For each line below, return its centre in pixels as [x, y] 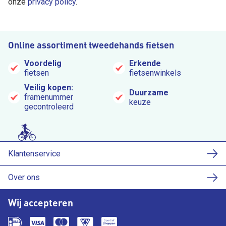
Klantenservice [34, 153]
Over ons [24, 178]
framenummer [49, 97]
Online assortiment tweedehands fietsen [91, 45]
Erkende [145, 64]
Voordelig [43, 64]
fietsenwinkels [155, 73]
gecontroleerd [49, 107]
